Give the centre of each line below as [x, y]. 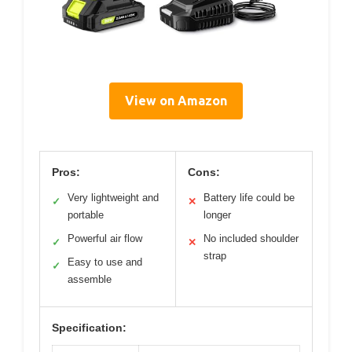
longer [217, 214]
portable [86, 214]
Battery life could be [249, 197]
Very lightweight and [113, 197]
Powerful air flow [105, 238]
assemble [90, 279]
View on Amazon [176, 100]
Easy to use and [105, 262]
